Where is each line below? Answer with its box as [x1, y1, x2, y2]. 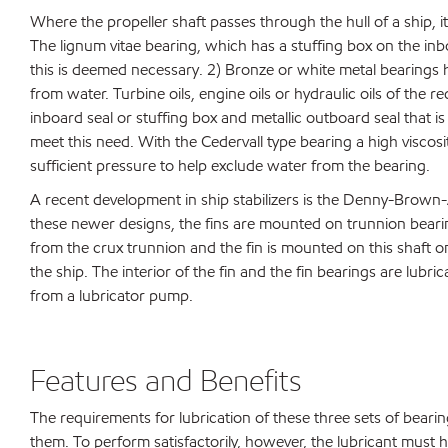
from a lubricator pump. [30, 285, 193, 306]
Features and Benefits [30, 361, 302, 399]
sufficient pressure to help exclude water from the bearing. [30, 155, 430, 176]
